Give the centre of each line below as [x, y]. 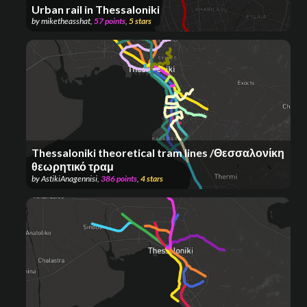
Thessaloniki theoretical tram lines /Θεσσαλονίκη [158, 152]
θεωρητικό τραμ [73, 166]
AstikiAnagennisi [69, 178]
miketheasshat [66, 21]
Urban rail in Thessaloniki [96, 10]
